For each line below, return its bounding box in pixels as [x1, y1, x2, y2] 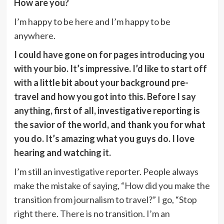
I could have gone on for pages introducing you [13, 48, 204, 60]
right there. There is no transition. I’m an [13, 207, 170, 219]
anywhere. [13, 29, 55, 41]
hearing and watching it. [13, 146, 111, 158]
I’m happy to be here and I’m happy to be [13, 15, 170, 27]
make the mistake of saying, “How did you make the [13, 179, 210, 191]
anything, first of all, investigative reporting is [13, 104, 200, 116]
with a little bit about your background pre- [13, 76, 188, 88]
